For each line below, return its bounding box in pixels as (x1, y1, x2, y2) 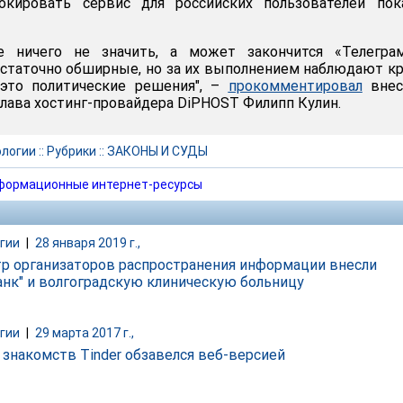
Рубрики (47, 144, 96, 158)
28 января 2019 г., (35, 236, 140, 250)
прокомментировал (228, 77, 363, 94)
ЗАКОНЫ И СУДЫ (107, 144, 208, 158)
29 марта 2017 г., (35, 326, 134, 341)
